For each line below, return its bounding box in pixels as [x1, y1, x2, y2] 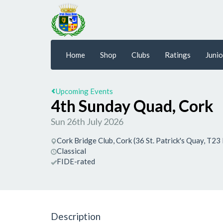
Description [51, 210, 101, 222]
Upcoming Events [56, 87, 113, 96]
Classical [57, 146, 86, 155]
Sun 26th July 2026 [51, 116, 123, 127]
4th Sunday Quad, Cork [51, 96, 214, 115]
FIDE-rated [57, 157, 95, 166]
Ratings [165, 50, 191, 59]
